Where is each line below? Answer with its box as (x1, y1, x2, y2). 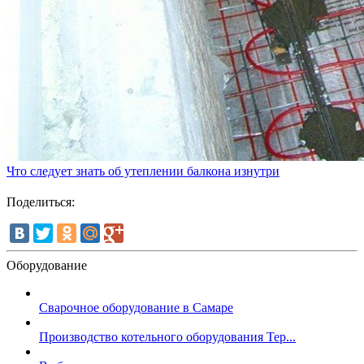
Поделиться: (6, 194, 75, 209)
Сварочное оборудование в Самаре (39, 300, 233, 314)
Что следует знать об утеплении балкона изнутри (6, 163, 279, 178)
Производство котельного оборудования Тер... (39, 329, 296, 344)
